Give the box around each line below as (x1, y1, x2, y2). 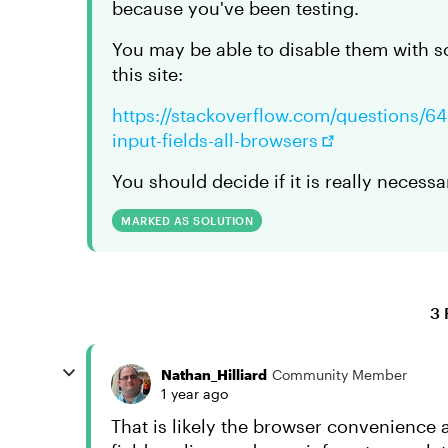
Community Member (272, 366, 407, 383)
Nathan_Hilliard (161, 366, 267, 383)
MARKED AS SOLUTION (121, 214, 253, 227)
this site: (112, 63, 183, 85)
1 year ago (161, 385, 228, 402)
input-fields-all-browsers (112, 129, 318, 151)
